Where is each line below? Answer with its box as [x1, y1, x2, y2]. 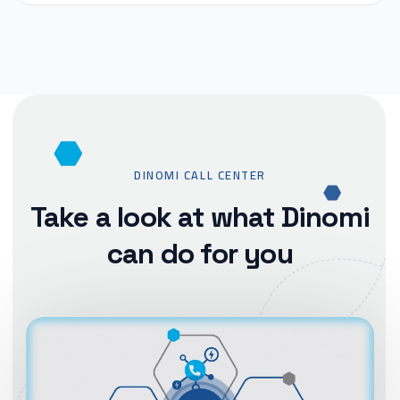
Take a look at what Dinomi [29, 199, 371, 235]
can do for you [107, 236, 293, 271]
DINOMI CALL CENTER [134, 164, 266, 186]
